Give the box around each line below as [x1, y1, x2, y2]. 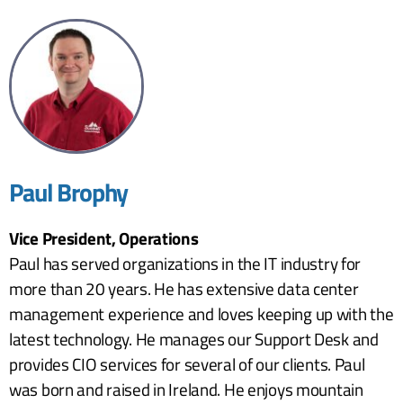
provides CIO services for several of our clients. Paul [9, 350, 365, 377]
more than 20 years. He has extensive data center [9, 274, 359, 301]
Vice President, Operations [9, 224, 199, 251]
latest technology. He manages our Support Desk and [9, 325, 379, 352]
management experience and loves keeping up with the [9, 300, 394, 327]
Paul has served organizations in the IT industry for [9, 249, 362, 276]
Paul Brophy [9, 172, 129, 211]
